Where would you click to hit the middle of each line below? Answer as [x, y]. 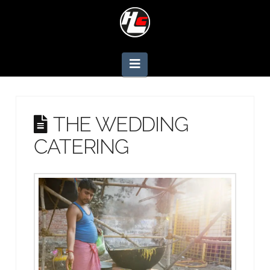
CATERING [81, 146]
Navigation [166, 64]
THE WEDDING [120, 124]
